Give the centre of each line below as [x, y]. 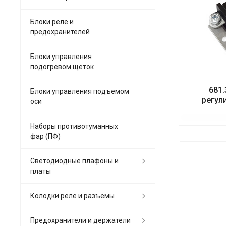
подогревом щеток [62, 66]
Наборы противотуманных [74, 126]
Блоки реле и [52, 21]
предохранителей [60, 32]
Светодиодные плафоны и [74, 161]
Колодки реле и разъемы [72, 195]
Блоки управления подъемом [80, 91]
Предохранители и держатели [80, 220]
